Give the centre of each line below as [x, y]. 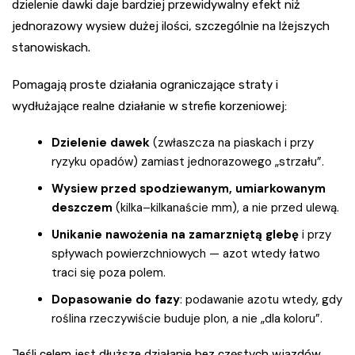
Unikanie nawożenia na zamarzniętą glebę [175, 235]
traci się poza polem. [109, 273]
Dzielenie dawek [101, 143]
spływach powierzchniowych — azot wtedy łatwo [186, 254]
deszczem [82, 208]
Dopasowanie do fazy [116, 300]
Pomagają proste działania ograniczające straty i [145, 85]
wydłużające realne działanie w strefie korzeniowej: [149, 107]
